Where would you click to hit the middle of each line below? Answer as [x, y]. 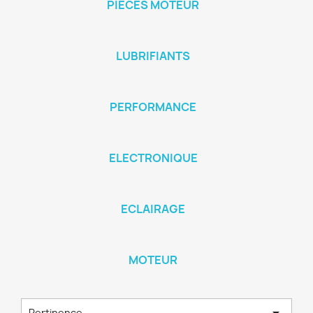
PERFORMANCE [153, 107]
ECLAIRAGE [153, 209]
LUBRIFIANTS [153, 56]
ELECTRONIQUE [153, 158]
